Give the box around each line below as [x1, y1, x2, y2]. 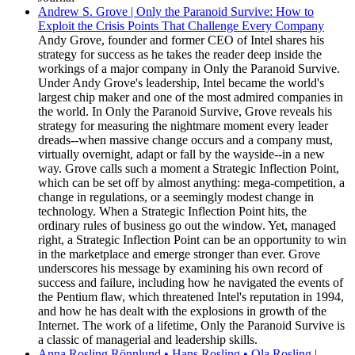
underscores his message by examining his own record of [38, 261, 323, 275]
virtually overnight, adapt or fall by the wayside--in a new [38, 147, 325, 161]
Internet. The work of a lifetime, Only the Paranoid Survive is [38, 319, 345, 332]
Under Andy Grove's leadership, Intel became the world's [38, 76, 324, 90]
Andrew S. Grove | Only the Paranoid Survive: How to [38, 5, 314, 18]
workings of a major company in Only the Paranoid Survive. [38, 62, 340, 75]
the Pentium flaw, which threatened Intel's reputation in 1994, [38, 290, 344, 303]
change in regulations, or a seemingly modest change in [38, 190, 314, 204]
